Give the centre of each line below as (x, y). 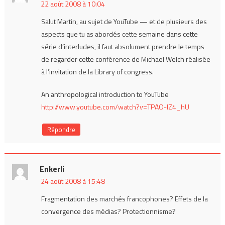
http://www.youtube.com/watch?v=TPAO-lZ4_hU (115, 106)
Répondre (61, 129)
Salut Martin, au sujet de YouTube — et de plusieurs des (124, 21)
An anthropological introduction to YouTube (105, 94)
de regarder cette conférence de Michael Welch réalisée (126, 59)
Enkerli (52, 168)
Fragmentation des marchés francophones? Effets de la (124, 198)
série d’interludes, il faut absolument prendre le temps (123, 46)
